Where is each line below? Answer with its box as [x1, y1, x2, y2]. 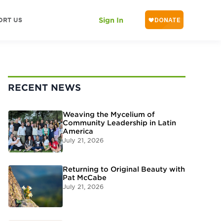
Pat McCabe [63, 174, 107, 182]
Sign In [99, 16, 123, 24]
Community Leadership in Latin [63, 119, 176, 127]
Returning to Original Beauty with [63, 165, 185, 173]
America [63, 127, 93, 135]
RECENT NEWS [8, 82, 81, 93]
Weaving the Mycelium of [63, 110, 155, 118]
